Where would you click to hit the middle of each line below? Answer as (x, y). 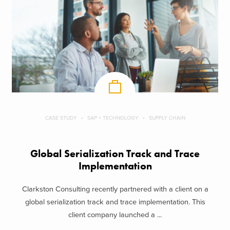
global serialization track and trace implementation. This (115, 202)
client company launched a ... (115, 215)
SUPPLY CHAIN (167, 118)
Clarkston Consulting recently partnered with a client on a (115, 189)
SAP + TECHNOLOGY (113, 118)
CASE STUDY (61, 118)
